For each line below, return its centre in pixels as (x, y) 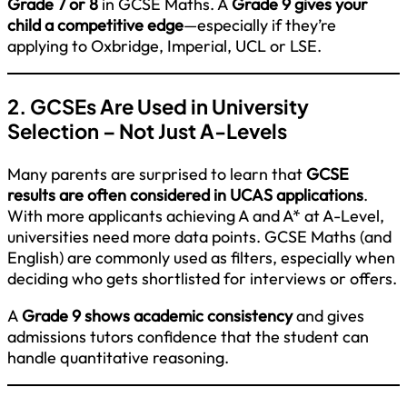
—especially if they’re (260, 25)
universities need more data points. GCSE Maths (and (199, 236)
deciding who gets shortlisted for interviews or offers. (202, 278)
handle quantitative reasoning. (118, 357)
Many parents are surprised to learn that (157, 174)
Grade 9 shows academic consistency (157, 315)
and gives (328, 315)
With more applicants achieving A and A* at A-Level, (196, 215)
